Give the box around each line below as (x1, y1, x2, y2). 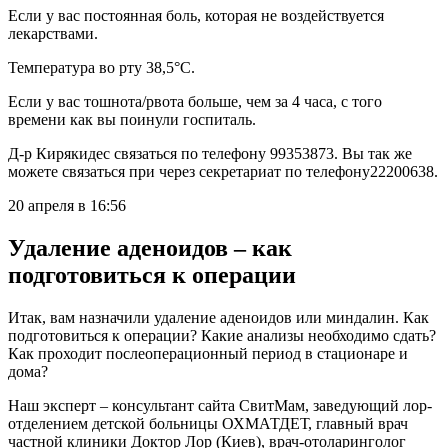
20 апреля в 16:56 (8, 196, 126, 214)
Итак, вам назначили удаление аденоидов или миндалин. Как (8, 308, 429, 326)
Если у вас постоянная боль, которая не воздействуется (8, 6, 384, 24)
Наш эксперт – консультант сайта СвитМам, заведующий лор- (8, 396, 432, 414)
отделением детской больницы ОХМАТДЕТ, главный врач (8, 414, 408, 432)
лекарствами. (8, 24, 98, 42)
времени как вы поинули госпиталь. (8, 110, 256, 128)
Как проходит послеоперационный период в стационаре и (8, 344, 408, 362)
